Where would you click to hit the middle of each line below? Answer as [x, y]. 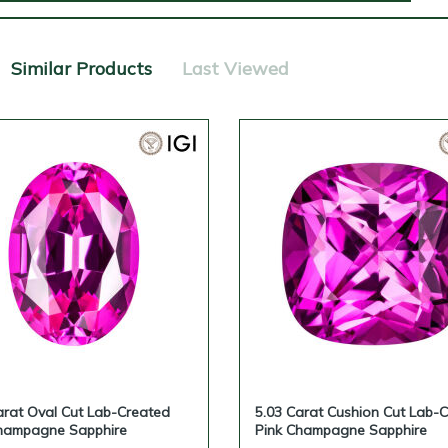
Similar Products [81, 68]
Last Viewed [235, 68]
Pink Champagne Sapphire [341, 430]
